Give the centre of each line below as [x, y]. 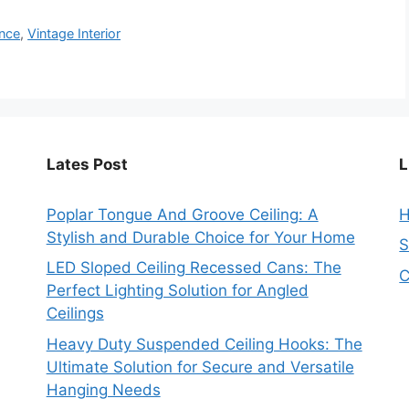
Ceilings [75, 314]
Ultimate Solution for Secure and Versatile [200, 367]
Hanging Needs [103, 389]
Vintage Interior [74, 33]
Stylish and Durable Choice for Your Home [200, 237]
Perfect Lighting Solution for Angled [177, 291]
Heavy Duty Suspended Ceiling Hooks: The [204, 344]
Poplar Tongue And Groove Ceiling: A [182, 214]
